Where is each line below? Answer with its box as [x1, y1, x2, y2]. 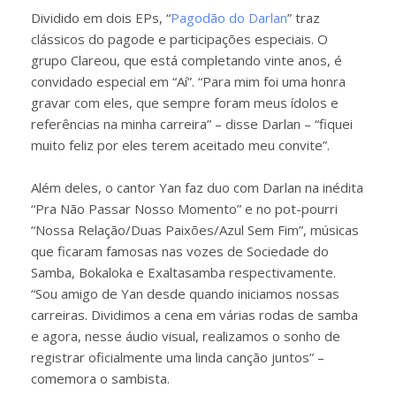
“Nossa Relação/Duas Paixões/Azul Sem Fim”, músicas [31, 221, 359, 239]
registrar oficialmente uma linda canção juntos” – [31, 348, 324, 366]
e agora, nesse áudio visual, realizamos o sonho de [31, 327, 340, 345]
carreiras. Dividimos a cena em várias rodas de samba [31, 306, 358, 324]
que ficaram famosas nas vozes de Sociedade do [31, 242, 329, 260]
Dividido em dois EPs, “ [31, 9, 171, 27]
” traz [287, 9, 320, 27]
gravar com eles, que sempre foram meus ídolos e [31, 94, 339, 111]
